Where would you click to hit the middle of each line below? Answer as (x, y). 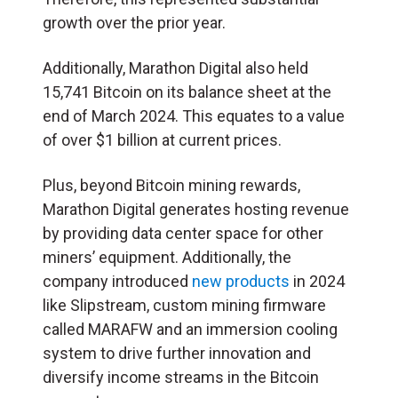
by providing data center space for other (183, 234)
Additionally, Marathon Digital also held (175, 68)
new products (241, 282)
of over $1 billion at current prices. (162, 140)
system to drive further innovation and (177, 354)
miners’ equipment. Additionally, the (167, 258)
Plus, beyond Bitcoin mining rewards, (171, 186)
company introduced (117, 282)
